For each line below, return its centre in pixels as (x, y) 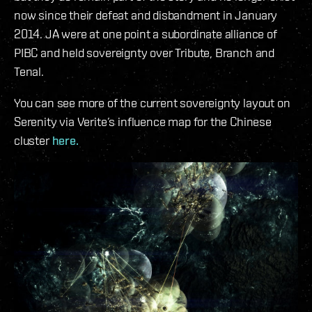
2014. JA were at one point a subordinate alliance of (146, 33)
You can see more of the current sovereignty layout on (152, 102)
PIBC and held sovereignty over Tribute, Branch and (145, 52)
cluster (33, 140)
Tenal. (29, 71)
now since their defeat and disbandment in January (146, 15)
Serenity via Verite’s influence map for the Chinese (143, 121)
